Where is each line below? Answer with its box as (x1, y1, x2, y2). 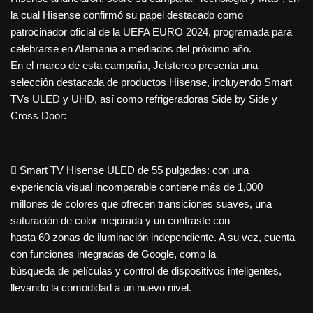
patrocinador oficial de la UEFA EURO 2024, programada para (10, 26, 292, 38)
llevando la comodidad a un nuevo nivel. (10, 282, 191, 294)
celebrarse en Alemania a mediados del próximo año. (10, 43, 252, 55)
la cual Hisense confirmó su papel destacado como (10, 9, 243, 22)
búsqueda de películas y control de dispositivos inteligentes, (10, 265, 282, 277)
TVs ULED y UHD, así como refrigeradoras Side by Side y (10, 93, 277, 105)
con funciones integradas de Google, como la (10, 248, 216, 261)
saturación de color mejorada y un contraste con (10, 214, 230, 227)
